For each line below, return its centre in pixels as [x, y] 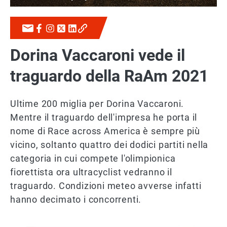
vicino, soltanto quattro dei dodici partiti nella [109, 145]
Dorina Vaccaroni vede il [98, 55]
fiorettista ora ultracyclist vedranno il [91, 172]
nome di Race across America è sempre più [105, 131]
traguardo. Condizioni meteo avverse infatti [106, 186]
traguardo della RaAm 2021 [109, 76]
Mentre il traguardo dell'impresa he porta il [104, 117]
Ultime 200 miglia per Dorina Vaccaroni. [97, 104]
